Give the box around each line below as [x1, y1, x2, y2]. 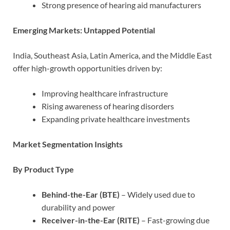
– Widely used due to [120, 189, 195, 200]
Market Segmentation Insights [13, 139, 123, 149]
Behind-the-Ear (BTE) [42, 189, 120, 200]
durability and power [42, 202, 115, 213]
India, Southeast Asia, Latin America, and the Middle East [13, 50, 212, 61]
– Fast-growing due [140, 215, 209, 225]
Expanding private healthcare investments [42, 114, 190, 124]
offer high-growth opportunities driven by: [13, 63, 162, 73]
